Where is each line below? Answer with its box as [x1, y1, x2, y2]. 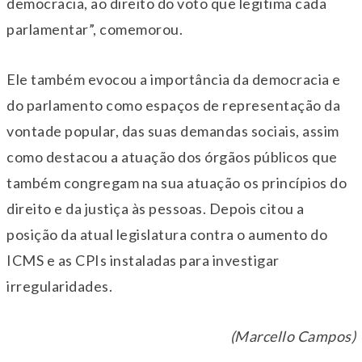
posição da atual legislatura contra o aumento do [6, 225, 327, 244]
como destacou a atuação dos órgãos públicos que [6, 148, 338, 166]
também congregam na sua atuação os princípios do [6, 174, 347, 192]
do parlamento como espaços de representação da [6, 96, 340, 115]
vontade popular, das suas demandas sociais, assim [6, 122, 339, 141]
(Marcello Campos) [229, 327, 356, 346]
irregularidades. [6, 277, 112, 296]
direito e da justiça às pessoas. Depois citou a [6, 200, 305, 218]
